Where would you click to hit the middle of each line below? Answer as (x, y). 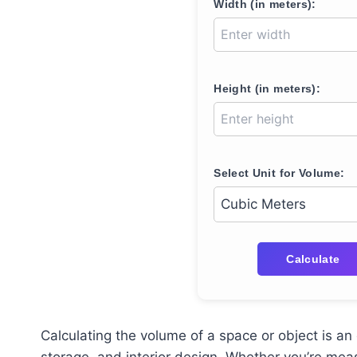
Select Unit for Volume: (279, 173)
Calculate (313, 259)
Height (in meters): (267, 88)
